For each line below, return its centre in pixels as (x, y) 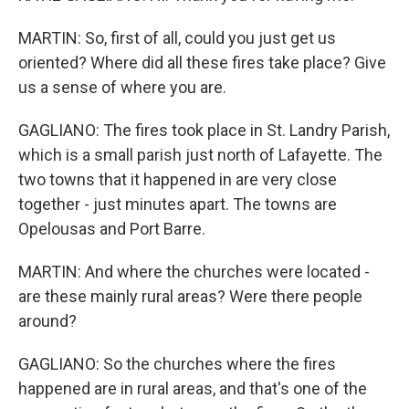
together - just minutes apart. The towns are (178, 204)
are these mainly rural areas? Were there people (190, 296)
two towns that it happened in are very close (178, 179)
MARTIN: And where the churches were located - (194, 272)
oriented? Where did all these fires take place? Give (202, 63)
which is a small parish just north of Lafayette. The (200, 155)
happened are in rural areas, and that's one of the (193, 388)
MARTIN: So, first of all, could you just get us (177, 38)
